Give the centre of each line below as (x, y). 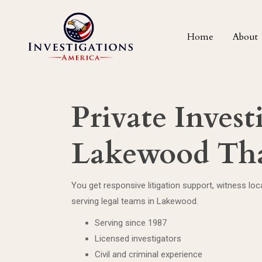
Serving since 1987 (131, 223)
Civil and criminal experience (149, 254)
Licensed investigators (138, 239)
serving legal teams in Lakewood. (135, 201)
